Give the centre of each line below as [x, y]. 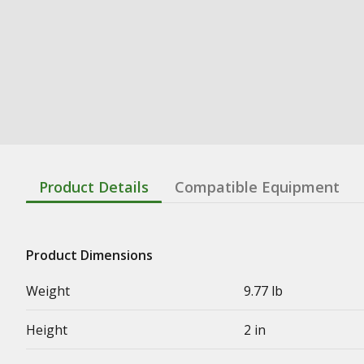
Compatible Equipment [257, 186]
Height [47, 329]
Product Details [94, 186]
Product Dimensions [89, 255]
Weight [48, 290]
